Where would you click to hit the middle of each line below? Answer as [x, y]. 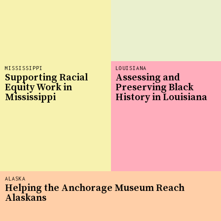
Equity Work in [38, 88]
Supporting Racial [46, 78]
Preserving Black [154, 88]
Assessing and [148, 78]
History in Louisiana [161, 98]
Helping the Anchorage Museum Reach [95, 188]
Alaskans [26, 198]
